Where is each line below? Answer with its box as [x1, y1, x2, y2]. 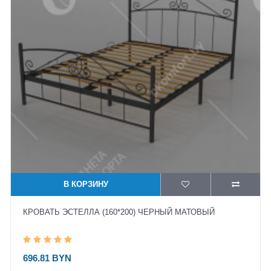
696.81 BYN [23, 253, 71, 263]
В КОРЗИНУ [63, 180, 108, 189]
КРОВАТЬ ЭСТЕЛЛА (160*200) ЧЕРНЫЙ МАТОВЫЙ [23, 207, 215, 217]
